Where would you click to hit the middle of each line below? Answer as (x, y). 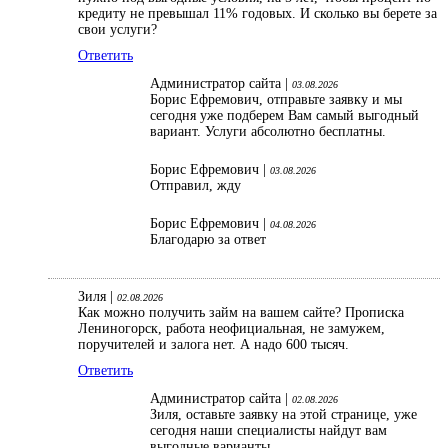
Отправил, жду (195, 186)
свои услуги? (119, 30)
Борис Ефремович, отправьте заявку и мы (276, 100)
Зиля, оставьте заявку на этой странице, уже (283, 415)
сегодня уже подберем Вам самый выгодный (284, 116)
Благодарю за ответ (208, 240)
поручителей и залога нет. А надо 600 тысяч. (215, 345)
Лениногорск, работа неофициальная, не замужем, (231, 329)
